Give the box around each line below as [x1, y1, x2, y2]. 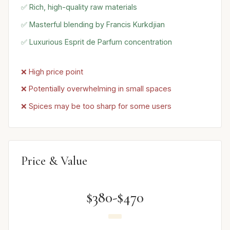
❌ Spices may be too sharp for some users [21, 102, 171, 111]
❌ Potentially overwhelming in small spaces [21, 84, 171, 93]
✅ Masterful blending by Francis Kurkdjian [21, 20, 165, 29]
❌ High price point [21, 67, 83, 76]
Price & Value [21, 153, 87, 168]
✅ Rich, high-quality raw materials [21, 3, 137, 12]
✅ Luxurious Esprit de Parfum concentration [21, 37, 172, 46]
